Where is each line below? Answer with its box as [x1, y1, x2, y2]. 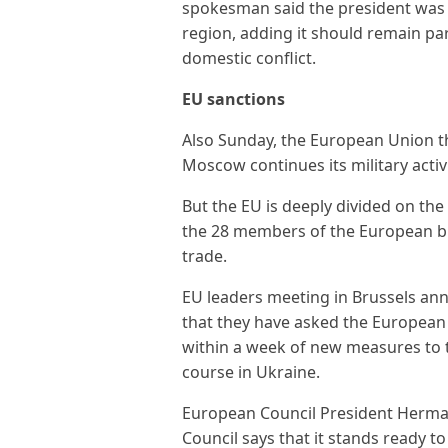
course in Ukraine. [182, 361, 320, 383]
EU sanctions [182, 88, 285, 110]
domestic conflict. [182, 47, 316, 69]
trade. [182, 245, 227, 267]
